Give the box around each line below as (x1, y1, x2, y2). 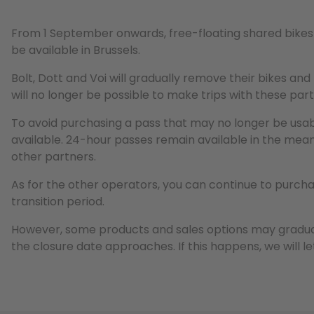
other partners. (11, 149, 96, 165)
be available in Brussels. (11, 42, 140, 58)
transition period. (11, 193, 104, 210)
